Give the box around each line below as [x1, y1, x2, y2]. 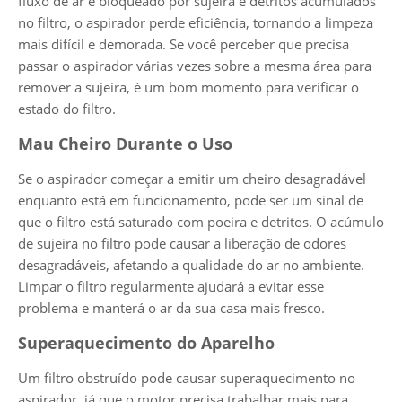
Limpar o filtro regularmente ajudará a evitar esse [18, 276, 324, 295]
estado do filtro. [18, 99, 116, 118]
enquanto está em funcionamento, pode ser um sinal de [18, 190, 363, 209]
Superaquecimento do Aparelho [18, 331, 275, 354]
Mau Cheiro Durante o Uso [18, 132, 232, 154]
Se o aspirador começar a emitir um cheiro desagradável [18, 169, 366, 188]
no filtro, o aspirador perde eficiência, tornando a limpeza [18, 13, 373, 31]
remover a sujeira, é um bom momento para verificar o [18, 77, 359, 96]
